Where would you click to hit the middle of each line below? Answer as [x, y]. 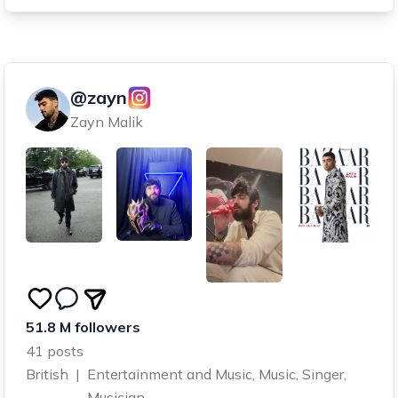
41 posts [55, 351]
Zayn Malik [107, 122]
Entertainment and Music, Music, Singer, [217, 374]
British [47, 374]
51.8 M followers [83, 327]
